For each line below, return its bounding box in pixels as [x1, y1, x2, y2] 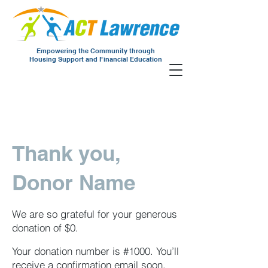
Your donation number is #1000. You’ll [12, 245, 179, 257]
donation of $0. [12, 221, 78, 234]
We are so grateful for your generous [12, 208, 177, 220]
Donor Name [12, 170, 135, 195]
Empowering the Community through [36, 47, 155, 55]
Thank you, [12, 141, 120, 166]
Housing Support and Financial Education [29, 55, 162, 63]
